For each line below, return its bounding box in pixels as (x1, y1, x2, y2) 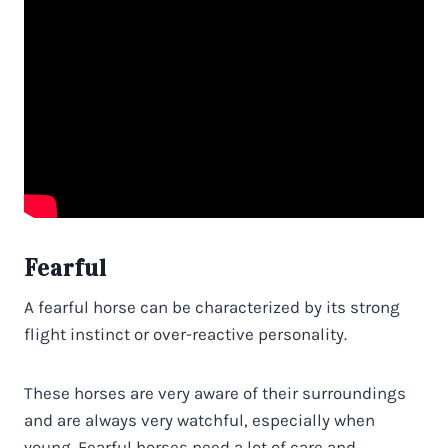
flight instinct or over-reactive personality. (24, 323, 347, 344)
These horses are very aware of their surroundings (24, 382, 406, 403)
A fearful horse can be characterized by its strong (24, 296, 400, 317)
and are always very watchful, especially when (24, 409, 375, 430)
